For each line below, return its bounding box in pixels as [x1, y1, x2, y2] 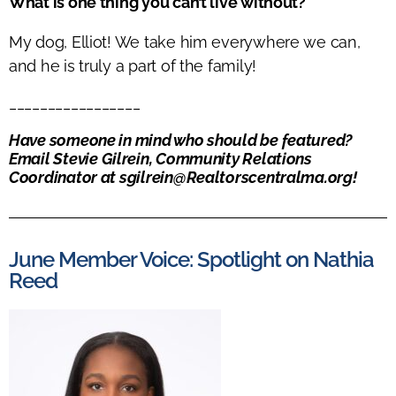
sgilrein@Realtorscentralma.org [118, 167, 353, 187]
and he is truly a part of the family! [9, 56, 257, 75]
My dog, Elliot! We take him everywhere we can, [9, 32, 361, 51]
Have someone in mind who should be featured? [9, 130, 353, 149]
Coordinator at [9, 167, 119, 187]
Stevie [53, 148, 98, 168]
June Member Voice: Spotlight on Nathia [9, 246, 375, 272]
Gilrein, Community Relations [97, 148, 312, 168]
